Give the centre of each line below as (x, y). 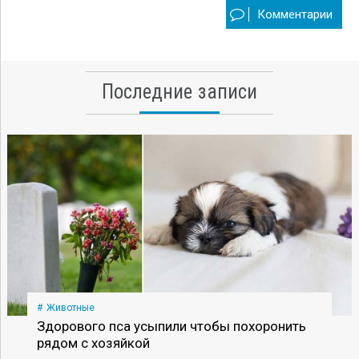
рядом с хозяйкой (93, 343)
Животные (70, 307)
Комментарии (294, 15)
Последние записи (179, 91)
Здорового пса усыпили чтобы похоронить (171, 326)
